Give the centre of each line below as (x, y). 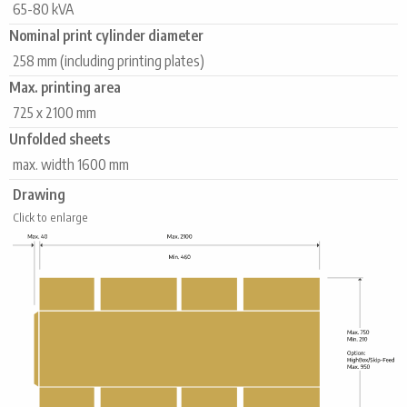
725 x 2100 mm (55, 112)
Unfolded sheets (60, 139)
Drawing (39, 194)
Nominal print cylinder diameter (106, 35)
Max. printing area (65, 87)
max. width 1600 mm (71, 164)
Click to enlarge (50, 217)
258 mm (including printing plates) (109, 60)
